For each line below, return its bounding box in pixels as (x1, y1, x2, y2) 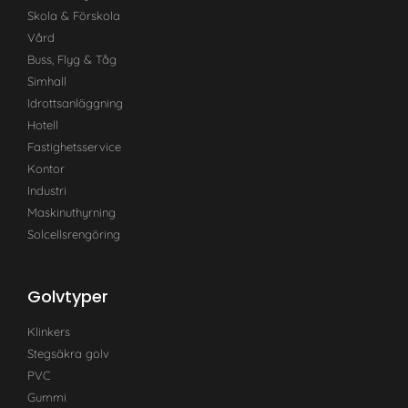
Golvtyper (27, 284, 108, 308)
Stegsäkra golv (27, 345, 109, 361)
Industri (27, 182, 66, 198)
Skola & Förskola (27, 7, 120, 23)
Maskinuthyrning (27, 204, 116, 219)
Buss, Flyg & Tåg (27, 51, 117, 66)
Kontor (27, 160, 65, 176)
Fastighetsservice (27, 138, 121, 154)
